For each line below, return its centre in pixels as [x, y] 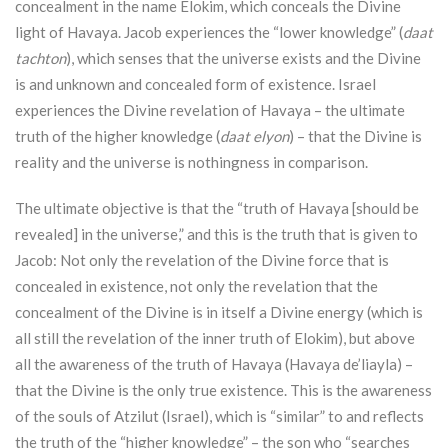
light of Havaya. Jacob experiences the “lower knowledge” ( [209, 32]
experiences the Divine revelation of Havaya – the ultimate [210, 110]
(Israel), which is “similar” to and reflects [291, 416]
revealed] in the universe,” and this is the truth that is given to [216, 234]
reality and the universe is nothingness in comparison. [191, 162]
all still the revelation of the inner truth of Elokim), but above [215, 338]
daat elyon [254, 136]
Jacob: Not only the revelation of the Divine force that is [202, 260]
